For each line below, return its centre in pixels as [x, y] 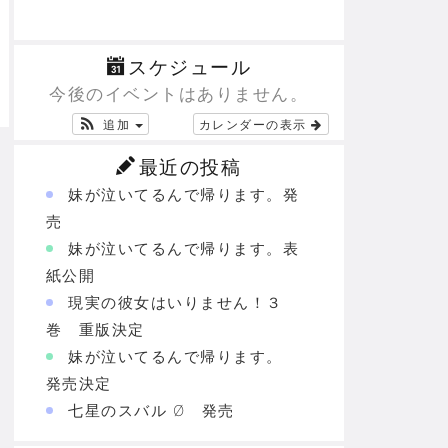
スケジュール [190, 67]
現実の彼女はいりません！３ [175, 302]
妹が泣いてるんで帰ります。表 [183, 248]
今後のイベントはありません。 [178, 92]
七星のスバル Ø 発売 [151, 410]
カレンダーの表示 [254, 123]
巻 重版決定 [95, 329]
